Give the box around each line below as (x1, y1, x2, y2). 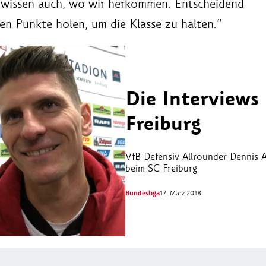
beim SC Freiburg (125, 162, 197, 175)
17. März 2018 (160, 189, 201, 198)
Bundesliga (125, 189, 160, 198)
